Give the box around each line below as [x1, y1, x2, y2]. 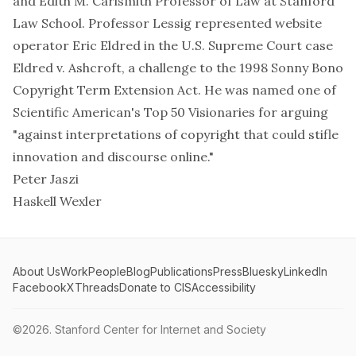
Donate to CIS [119, 281, 192, 294]
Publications [150, 265, 213, 278]
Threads [75, 281, 119, 294]
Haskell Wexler [13, 193, 102, 209]
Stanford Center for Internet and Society [55, 323, 266, 336]
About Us [13, 265, 60, 278]
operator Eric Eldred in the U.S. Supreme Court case [13, 37, 333, 53]
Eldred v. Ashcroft [13, 60, 122, 75]
